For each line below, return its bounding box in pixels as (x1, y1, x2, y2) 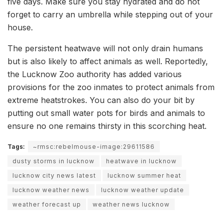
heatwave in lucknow (106, 157, 177, 165)
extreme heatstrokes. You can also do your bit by (7, 95, 195, 105)
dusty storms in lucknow (12, 157, 95, 165)
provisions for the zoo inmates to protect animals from (7, 82, 215, 92)
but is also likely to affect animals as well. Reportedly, (7, 56, 208, 66)
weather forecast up (12, 200, 81, 208)
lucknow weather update (101, 186, 184, 194)
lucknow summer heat (108, 171, 181, 179)
